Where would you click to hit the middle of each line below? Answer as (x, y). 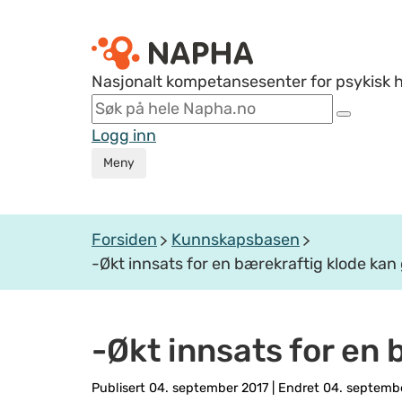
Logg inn (124, 135)
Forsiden (124, 240)
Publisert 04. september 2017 (182, 388)
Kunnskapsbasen (236, 240)
